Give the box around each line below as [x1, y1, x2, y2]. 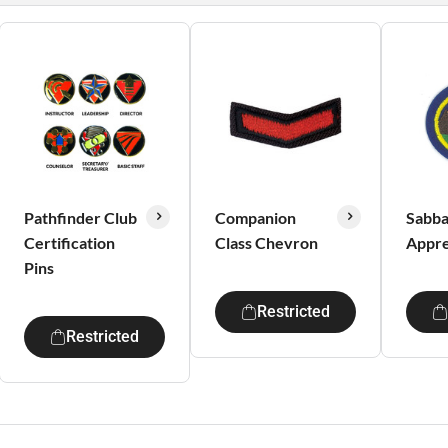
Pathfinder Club [24, 208, 137, 227]
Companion [215, 208, 296, 227]
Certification [24, 233, 115, 252]
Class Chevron [215, 233, 318, 252]
